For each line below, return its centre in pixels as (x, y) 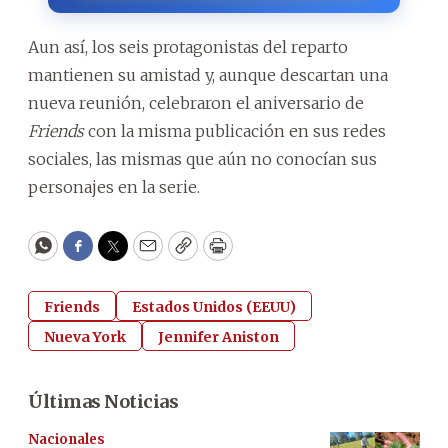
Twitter (145, 255)
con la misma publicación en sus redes (235, 130)
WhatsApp (88, 255)
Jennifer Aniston (218, 336)
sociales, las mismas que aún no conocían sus (202, 158)
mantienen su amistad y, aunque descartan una (208, 74)
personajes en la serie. (114, 186)
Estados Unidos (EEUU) (214, 306)
